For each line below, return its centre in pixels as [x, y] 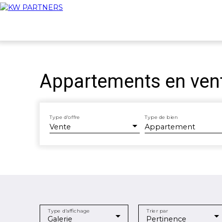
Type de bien [162, 117]
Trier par [157, 211]
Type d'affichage [69, 211]
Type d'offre [65, 117]
